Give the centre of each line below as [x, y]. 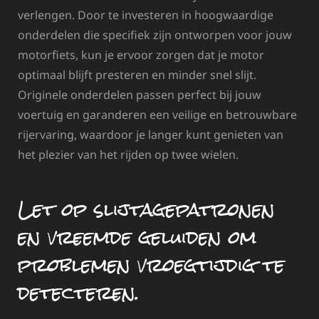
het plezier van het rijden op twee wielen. [128, 154]
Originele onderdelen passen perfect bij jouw [140, 94]
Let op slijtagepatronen [146, 210]
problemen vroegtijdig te [151, 265]
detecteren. [79, 293]
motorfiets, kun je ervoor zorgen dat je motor [141, 54]
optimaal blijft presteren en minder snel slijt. [137, 74]
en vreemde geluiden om [137, 237]
